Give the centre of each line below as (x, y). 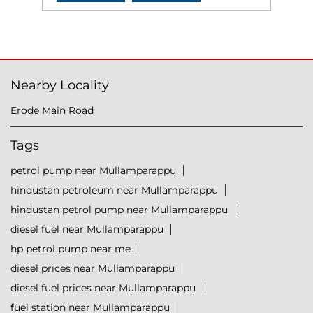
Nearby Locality (60, 86)
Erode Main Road (52, 111)
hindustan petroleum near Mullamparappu (114, 190)
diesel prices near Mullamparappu (93, 269)
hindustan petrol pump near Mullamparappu (119, 210)
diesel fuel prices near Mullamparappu (103, 288)
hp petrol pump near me (71, 249)
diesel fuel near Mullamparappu (87, 230)
